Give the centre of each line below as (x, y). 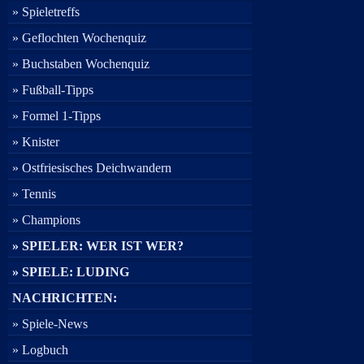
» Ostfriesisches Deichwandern (92, 168)
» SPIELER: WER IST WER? (98, 246)
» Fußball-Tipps (53, 90)
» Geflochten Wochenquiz (79, 38)
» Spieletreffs (46, 12)
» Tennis (34, 194)
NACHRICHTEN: (65, 298)
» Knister (36, 142)
